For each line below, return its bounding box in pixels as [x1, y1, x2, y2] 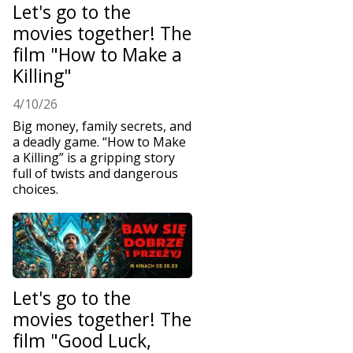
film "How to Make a [13, 42, 182, 68]
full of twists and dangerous [13, 164, 178, 182]
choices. [13, 180, 58, 198]
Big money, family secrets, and [13, 117, 191, 135]
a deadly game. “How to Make [13, 132, 186, 150]
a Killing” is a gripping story [13, 148, 175, 166]
